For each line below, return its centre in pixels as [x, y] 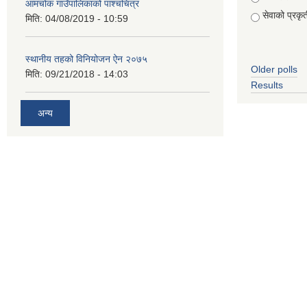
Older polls [274, 69]
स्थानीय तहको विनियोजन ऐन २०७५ [86, 59]
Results [267, 85]
